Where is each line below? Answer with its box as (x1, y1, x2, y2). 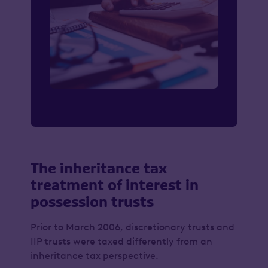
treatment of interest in (30, 176, 199, 194)
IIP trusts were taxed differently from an (30, 236, 212, 247)
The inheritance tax (30, 159, 167, 178)
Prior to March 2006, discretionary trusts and (30, 221, 234, 233)
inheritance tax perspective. (30, 250, 162, 261)
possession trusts (30, 193, 156, 211)
